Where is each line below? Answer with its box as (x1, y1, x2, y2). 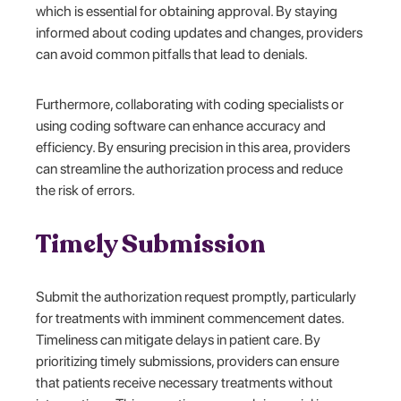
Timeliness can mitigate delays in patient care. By (36, 330, 321, 348)
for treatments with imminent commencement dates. (36, 309, 345, 327)
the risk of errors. (36, 181, 136, 199)
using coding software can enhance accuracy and (36, 116, 327, 134)
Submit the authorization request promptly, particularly (36, 287, 357, 305)
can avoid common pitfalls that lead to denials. (36, 45, 309, 63)
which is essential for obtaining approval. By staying (36, 2, 338, 20)
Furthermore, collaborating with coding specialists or (36, 95, 345, 113)
